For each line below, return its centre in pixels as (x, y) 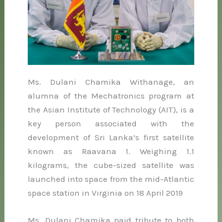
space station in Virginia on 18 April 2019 (106, 193)
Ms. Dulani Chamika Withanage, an (111, 82)
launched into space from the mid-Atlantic (111, 179)
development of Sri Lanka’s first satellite (111, 138)
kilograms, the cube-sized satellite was (111, 165)
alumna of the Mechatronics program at (111, 96)
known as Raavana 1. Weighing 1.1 (111, 151)
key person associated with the (111, 124)
